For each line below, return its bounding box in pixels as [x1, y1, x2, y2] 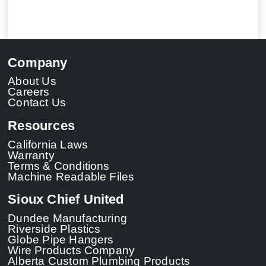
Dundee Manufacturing [8, 211, 128, 225]
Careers [8, 85, 50, 99]
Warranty [8, 148, 55, 161]
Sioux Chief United [8, 192, 124, 207]
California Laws [8, 137, 88, 151]
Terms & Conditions [8, 159, 110, 172]
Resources [8, 118, 75, 133]
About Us [8, 74, 56, 88]
